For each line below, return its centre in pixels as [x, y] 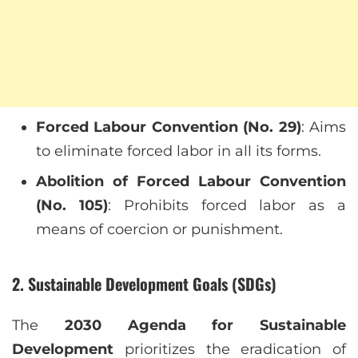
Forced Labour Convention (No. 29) [169, 127]
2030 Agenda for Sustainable [205, 326]
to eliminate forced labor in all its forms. [179, 151]
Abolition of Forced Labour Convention [191, 182]
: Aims [324, 127]
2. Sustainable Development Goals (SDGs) [144, 284]
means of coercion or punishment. [159, 230]
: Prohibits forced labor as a [227, 206]
